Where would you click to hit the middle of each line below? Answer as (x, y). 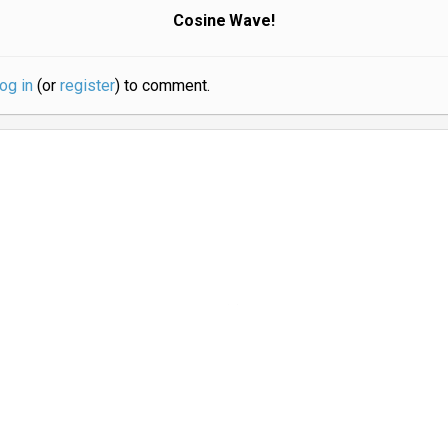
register (87, 85)
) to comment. (162, 85)
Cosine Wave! (224, 20)
